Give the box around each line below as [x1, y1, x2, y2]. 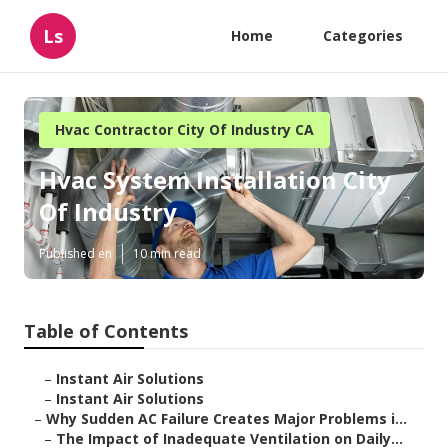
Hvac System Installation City [39, 163, 391, 197]
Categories [323, 26, 403, 45]
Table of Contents [24, 319, 188, 344]
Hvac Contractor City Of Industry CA [55, 120, 314, 139]
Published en [39, 245, 112, 263]
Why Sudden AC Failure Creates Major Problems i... [46, 409, 407, 429]
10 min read [133, 245, 201, 263]
